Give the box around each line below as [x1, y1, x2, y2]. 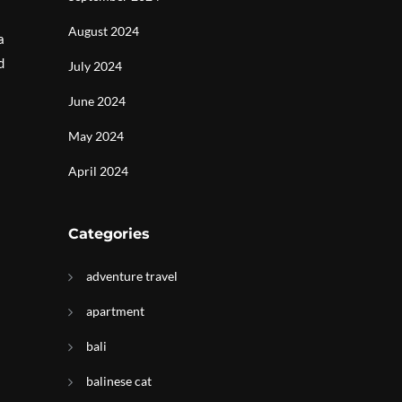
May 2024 [68, 128, 124, 144]
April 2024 [68, 163, 128, 179]
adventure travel [86, 268, 178, 284]
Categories [68, 225, 150, 242]
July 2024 [68, 58, 122, 74]
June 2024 [68, 93, 126, 109]
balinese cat [86, 373, 152, 389]
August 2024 [68, 23, 139, 39]
